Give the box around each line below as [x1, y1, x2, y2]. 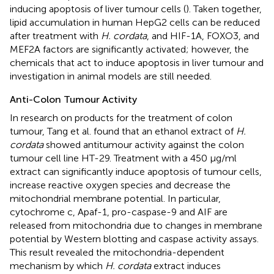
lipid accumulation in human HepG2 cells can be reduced [10, 16, 260, 28]
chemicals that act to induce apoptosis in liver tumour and [10, 56, 264, 68]
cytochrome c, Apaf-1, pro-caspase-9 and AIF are [10, 206, 228, 218]
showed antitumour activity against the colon [43, 138, 244, 150]
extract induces [151, 259, 221, 272]
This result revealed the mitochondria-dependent [10, 246, 224, 258]
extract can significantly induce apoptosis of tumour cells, [10, 165, 262, 177]
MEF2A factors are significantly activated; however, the [10, 43, 249, 55]
